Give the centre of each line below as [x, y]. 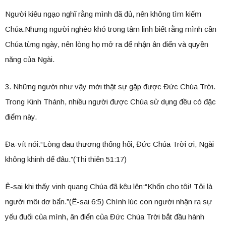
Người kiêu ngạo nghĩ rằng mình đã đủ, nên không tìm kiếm [103, 14]
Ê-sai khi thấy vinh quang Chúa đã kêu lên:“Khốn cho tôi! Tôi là [109, 187]
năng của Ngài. [30, 60]
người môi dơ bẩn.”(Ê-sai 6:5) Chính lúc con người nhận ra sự [108, 202]
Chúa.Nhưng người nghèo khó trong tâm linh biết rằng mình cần [111, 29]
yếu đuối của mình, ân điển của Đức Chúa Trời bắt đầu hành [105, 217]
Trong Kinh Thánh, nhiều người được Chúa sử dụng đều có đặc [110, 102]
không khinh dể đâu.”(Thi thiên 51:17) [66, 159]
